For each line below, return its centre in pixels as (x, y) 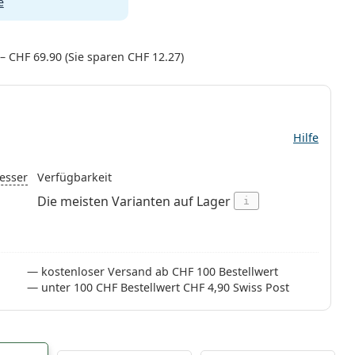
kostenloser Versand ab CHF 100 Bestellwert (160, 271)
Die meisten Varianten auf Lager (135, 201)
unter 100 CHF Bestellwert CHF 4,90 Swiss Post (166, 287)
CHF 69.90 (35, 57)
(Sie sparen (94, 57)
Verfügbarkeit (74, 177)
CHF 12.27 (154, 57)
